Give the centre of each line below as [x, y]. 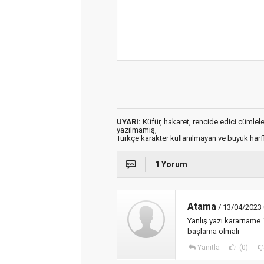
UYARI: [129, 122]
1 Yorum [171, 164]
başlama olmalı [213, 231]
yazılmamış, [137, 130]
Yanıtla [208, 247]
